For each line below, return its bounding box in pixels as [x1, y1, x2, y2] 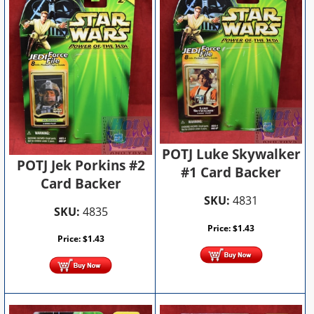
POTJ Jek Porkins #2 [16, 156, 145, 175]
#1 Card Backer [181, 163, 282, 182]
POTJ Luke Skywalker [161, 145, 301, 164]
